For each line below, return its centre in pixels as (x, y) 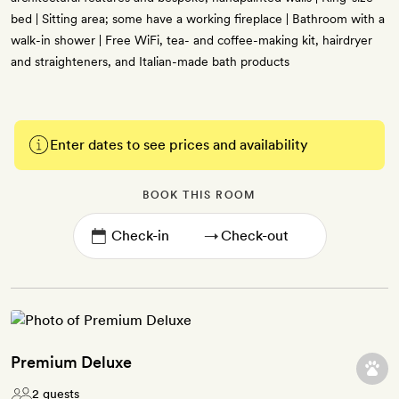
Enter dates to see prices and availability (179, 145)
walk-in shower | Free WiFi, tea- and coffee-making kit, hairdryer (191, 41)
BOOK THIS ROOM (199, 195)
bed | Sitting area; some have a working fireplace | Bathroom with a (198, 19)
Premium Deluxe (71, 362)
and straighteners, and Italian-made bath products (150, 62)
